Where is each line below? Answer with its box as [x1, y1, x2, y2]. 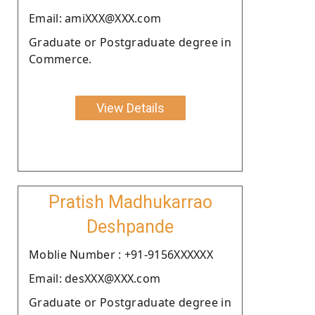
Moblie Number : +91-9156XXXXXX [29, 246, 213, 262]
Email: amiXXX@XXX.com [29, 10, 162, 26]
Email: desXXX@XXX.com [29, 270, 161, 286]
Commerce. [29, 51, 92, 67]
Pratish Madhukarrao [48, 191, 212, 212]
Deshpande [86, 216, 174, 237]
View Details [96, 100, 165, 115]
